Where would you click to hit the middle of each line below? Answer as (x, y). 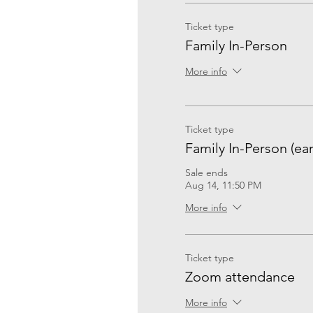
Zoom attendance (240, 277)
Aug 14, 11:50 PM (223, 185)
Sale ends (206, 173)
